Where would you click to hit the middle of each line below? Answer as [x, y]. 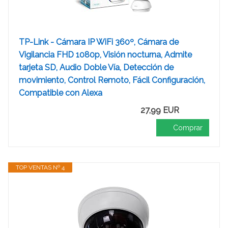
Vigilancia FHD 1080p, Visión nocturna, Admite [105, 55]
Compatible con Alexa [61, 93]
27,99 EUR [160, 110]
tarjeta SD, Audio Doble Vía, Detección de [96, 67]
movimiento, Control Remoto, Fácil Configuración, [112, 80]
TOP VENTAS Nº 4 [40, 167]
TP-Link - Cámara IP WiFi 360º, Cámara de [99, 42]
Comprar [188, 128]
